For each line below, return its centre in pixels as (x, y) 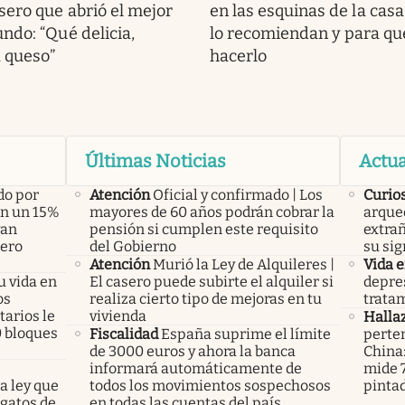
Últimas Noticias (155, 161)
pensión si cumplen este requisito (203, 230)
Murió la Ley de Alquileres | (243, 265)
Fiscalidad (123, 334)
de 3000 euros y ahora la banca (192, 352)
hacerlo (238, 57)
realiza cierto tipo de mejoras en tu (205, 299)
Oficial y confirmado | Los (237, 195)
